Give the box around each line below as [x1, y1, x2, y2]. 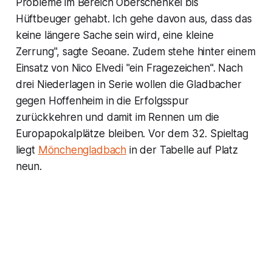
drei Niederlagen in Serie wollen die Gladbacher [15, 78, 242, 90]
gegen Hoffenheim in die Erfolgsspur [15, 94, 189, 107]
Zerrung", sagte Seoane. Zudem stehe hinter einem [15, 45, 256, 58]
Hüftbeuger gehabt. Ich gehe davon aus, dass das [15, 12, 252, 25]
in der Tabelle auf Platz [126, 143, 238, 156]
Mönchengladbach [38, 143, 127, 156]
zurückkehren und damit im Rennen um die [15, 110, 220, 123]
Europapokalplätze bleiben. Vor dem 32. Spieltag [15, 127, 248, 140]
